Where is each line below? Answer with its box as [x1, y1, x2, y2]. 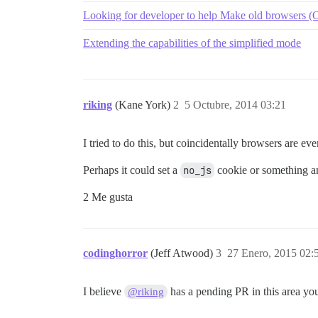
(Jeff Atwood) [150, 247, 216, 259]
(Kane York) [115, 99, 173, 111]
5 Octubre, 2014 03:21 [185, 99, 286, 111]
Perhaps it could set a [83, 164, 180, 176]
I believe [83, 285, 124, 297]
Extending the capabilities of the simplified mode [83, 37, 301, 49]
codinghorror [83, 247, 148, 259]
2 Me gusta [83, 191, 133, 203]
